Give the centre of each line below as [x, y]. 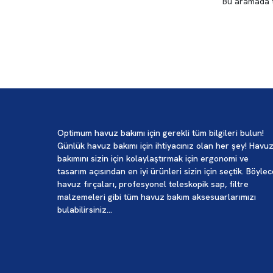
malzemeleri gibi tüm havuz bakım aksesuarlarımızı [157, 197]
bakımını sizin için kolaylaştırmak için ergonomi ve [153, 158]
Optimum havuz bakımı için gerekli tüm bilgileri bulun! [161, 133]
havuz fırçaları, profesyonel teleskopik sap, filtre [153, 184]
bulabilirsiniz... [85, 210]
